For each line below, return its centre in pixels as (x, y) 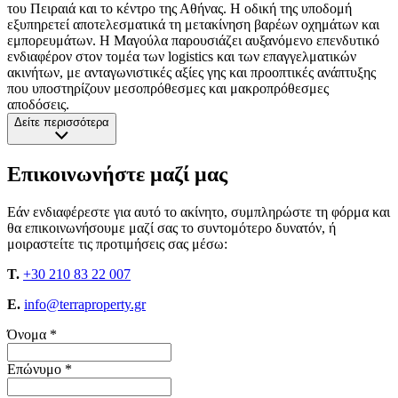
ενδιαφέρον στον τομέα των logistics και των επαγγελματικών (182, 57)
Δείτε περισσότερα (62, 123)
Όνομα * (32, 335)
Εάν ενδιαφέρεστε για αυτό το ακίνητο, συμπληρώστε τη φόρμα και (199, 212)
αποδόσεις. (38, 105)
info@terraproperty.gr (85, 305)
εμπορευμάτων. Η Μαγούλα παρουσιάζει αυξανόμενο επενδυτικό (193, 41)
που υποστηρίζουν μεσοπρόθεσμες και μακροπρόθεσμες (168, 89)
